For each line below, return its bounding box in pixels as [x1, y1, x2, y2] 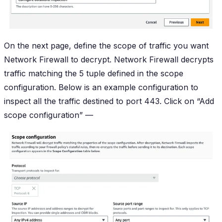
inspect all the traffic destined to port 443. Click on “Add [4, 96, 214, 107]
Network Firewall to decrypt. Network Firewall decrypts [4, 55, 214, 65]
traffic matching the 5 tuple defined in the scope [4, 68, 183, 79]
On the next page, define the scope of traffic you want [4, 41, 209, 51]
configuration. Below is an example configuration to [4, 82, 198, 93]
